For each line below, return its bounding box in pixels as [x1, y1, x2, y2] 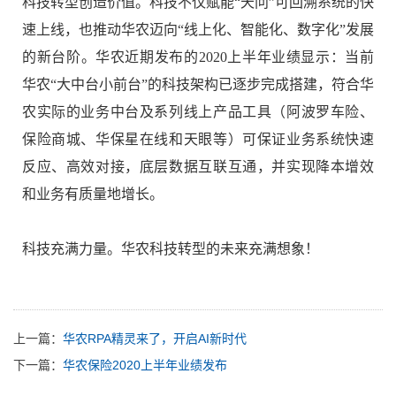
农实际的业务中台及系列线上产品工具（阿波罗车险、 [22, 103, 374, 119]
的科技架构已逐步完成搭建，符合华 [148, 76, 374, 92]
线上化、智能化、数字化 [184, 21, 339, 37]
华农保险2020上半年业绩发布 [63, 357, 227, 372]
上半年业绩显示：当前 [226, 49, 375, 65]
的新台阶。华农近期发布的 [22, 49, 199, 65]
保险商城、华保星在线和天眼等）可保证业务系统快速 [22, 131, 374, 147]
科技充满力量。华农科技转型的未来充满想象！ [22, 240, 319, 256]
